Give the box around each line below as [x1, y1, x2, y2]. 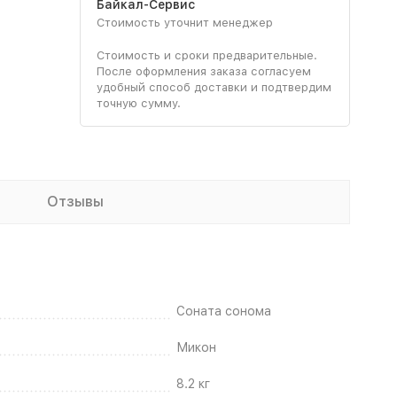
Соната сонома [176, 303, 271, 318]
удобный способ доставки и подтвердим [96, 80, 331, 94]
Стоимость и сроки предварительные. [96, 48, 317, 62]
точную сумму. [96, 96, 181, 110]
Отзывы [47, 192, 104, 210]
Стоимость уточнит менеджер [96, 15, 273, 29]
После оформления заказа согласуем [96, 64, 311, 78]
